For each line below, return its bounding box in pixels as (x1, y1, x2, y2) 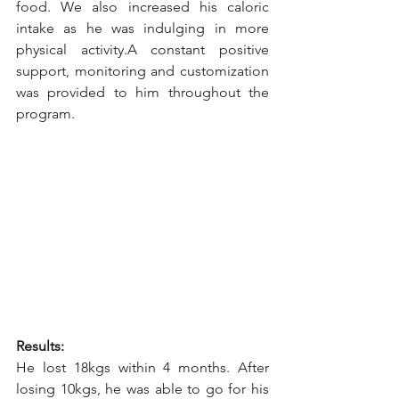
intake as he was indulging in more (16, 20, 269, 37)
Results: (16, 338, 64, 355)
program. (16, 105, 75, 122)
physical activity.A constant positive (16, 41, 269, 58)
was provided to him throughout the (16, 84, 269, 101)
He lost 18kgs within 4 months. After (16, 359, 269, 377)
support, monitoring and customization (16, 62, 269, 79)
